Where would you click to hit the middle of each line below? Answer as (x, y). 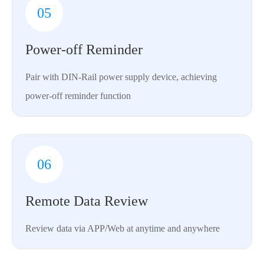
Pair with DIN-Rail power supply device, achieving (121, 77)
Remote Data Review (87, 201)
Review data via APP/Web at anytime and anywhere (123, 229)
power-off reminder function (78, 96)
